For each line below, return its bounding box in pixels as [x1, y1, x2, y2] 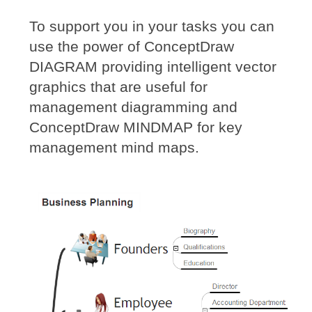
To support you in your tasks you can [29, 17, 275, 34]
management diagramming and [29, 98, 238, 115]
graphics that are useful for [29, 78, 208, 95]
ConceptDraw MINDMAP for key [29, 118, 243, 135]
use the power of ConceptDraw [29, 38, 235, 54]
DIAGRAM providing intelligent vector [29, 58, 277, 75]
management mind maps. [29, 139, 200, 155]
